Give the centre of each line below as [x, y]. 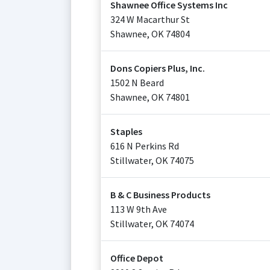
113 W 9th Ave [139, 209]
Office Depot [137, 258]
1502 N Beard [137, 83]
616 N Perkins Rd [145, 146]
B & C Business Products [160, 195]
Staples [126, 131]
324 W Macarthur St [150, 19]
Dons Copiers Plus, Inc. [158, 68]
